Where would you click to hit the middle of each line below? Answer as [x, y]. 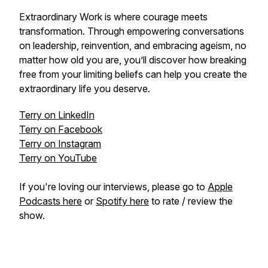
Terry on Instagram [60, 144]
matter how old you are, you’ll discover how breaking [133, 60]
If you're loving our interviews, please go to [113, 187]
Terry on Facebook [61, 129]
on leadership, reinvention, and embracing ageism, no [133, 45]
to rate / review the [191, 201]
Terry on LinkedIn [57, 115]
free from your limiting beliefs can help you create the [133, 74]
